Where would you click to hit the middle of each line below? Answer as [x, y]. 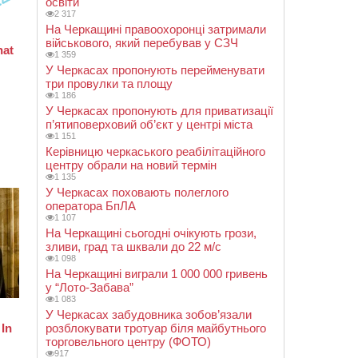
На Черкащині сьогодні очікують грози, [151, 233]
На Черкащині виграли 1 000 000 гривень [157, 274]
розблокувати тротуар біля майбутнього [156, 328]
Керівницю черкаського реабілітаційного [155, 151]
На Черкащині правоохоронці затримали [156, 29]
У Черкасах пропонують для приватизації [159, 111]
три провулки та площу [109, 84]
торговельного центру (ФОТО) [128, 342]
